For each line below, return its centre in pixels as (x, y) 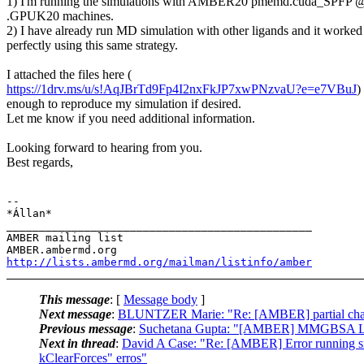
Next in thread (77, 343)
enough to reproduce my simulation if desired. (124, 103)
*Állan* (29, 213)
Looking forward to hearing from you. (104, 147)
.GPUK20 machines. (60, 15)
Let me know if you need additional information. (131, 118)
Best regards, (40, 162)
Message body (160, 299)
